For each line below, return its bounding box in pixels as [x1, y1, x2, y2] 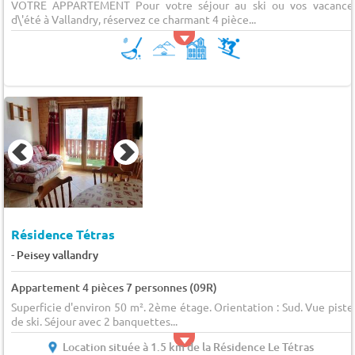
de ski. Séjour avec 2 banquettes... [10, 313, 177, 328]
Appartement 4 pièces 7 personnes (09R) [10, 279, 217, 295]
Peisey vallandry [16, 246, 98, 262]
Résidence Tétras [10, 225, 115, 242]
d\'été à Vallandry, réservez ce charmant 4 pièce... [10, 12, 256, 27]
